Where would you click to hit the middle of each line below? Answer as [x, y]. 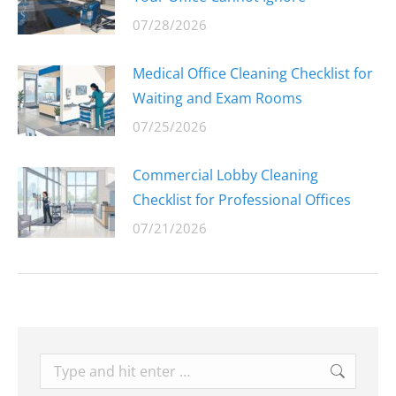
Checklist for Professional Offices [242, 200]
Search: [65, 366]
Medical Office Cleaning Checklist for [253, 73]
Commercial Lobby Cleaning [225, 175]
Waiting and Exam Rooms [217, 98]
